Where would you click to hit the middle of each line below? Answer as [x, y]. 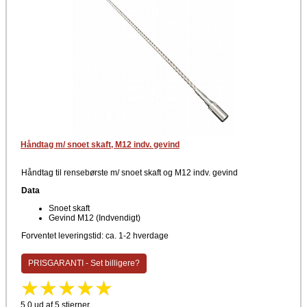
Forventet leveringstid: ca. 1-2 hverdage [95, 236]
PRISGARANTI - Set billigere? [84, 263]
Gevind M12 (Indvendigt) [95, 218]
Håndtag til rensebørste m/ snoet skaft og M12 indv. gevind [130, 173]
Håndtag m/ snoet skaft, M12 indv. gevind [100, 145]
